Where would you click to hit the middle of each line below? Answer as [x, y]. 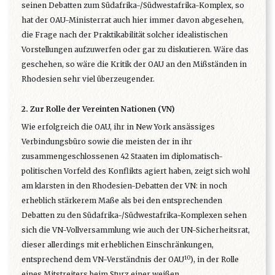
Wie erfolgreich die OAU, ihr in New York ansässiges [118, 127]
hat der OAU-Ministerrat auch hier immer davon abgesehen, [133, 20]
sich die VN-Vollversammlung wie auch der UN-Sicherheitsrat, [136, 230]
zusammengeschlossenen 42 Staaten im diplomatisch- [122, 157]
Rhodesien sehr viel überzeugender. [88, 79]
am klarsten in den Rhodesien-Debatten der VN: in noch [124, 186]
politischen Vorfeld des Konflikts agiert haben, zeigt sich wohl [136, 171]
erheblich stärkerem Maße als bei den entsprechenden [122, 201]
